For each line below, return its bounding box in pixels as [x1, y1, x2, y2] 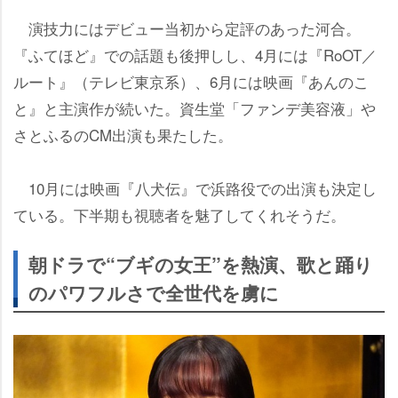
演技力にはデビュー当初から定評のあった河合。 [13, 16, 361, 39]
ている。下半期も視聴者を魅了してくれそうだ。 [13, 203, 346, 226]
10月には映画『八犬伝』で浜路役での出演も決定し [13, 176, 377, 199]
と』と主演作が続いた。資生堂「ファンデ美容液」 [13, 96, 376, 119]
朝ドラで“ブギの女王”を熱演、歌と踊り [28, 250, 373, 278]
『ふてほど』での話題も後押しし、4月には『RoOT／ [13, 43, 377, 66]
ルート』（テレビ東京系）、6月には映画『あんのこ [13, 69, 369, 92]
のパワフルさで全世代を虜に [28, 278, 279, 306]
